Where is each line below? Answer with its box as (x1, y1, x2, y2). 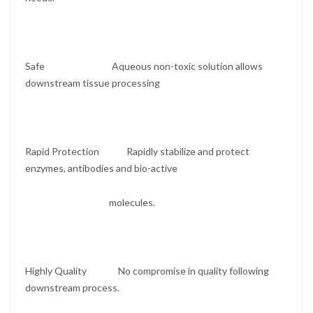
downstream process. (25, 282, 122, 294)
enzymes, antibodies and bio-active (25, 162, 180, 175)
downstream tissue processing (25, 77, 183, 89)
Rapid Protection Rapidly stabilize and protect (25, 145, 249, 158)
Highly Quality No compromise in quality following (25, 265, 269, 277)
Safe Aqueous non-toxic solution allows (25, 60, 263, 73)
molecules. (25, 196, 155, 209)
